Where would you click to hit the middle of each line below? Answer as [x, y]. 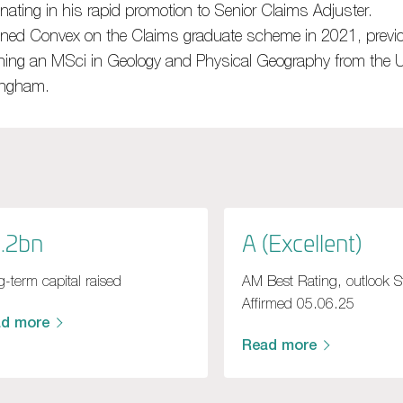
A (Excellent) [301, 243]
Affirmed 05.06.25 [298, 303]
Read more [279, 345]
